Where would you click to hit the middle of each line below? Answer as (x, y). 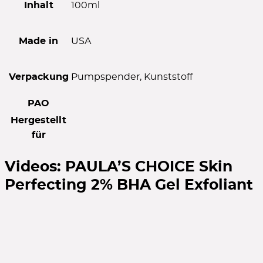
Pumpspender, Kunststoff (132, 77)
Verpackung (38, 77)
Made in (38, 41)
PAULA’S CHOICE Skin (149, 167)
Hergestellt (38, 120)
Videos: (35, 167)
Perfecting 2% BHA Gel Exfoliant (129, 185)
